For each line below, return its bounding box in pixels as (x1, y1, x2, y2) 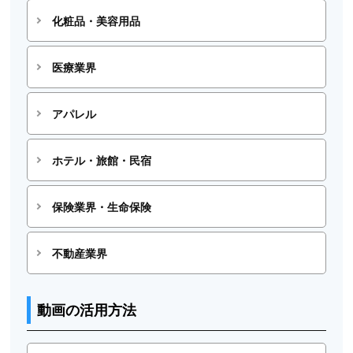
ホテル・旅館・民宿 (51, 152, 151, 169)
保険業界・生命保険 (51, 199, 151, 215)
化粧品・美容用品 (51, 13, 140, 29)
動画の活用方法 (37, 299, 137, 321)
